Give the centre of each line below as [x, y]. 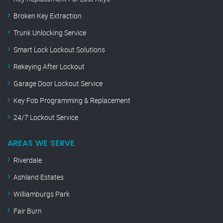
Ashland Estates [39, 177]
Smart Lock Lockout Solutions [59, 50]
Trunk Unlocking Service [50, 33]
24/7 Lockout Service [46, 117]
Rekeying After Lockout [49, 67]
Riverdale [28, 160]
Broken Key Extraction [48, 16]
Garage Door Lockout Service [58, 84]
